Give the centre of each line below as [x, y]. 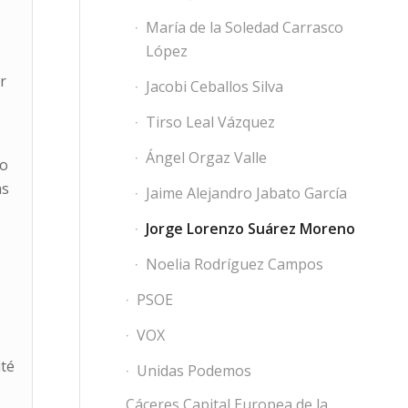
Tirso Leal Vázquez [210, 122]
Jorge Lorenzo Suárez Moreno [250, 229]
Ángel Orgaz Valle [206, 158]
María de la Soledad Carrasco [244, 27]
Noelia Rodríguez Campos [234, 264]
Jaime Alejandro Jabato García [246, 193]
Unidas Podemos [194, 371]
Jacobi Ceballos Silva [214, 87]
